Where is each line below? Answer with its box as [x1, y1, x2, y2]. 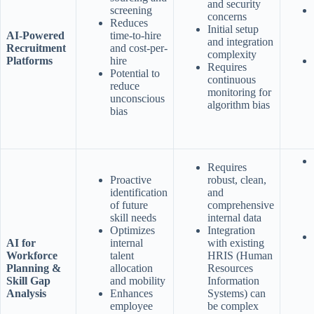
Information [207, 274, 259, 287]
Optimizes [110, 224, 155, 236]
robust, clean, [207, 173, 266, 186]
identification [110, 186, 168, 198]
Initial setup [207, 22, 259, 35]
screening [110, 4, 152, 16]
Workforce [6, 249, 57, 261]
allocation [110, 261, 153, 274]
